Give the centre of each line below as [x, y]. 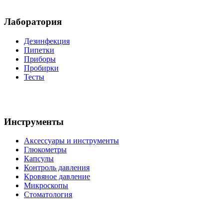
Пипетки [39, 50]
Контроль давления [57, 168]
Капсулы [39, 159]
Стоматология [48, 195]
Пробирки [41, 68]
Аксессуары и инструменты [71, 141]
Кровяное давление [57, 177]
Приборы [40, 59]
